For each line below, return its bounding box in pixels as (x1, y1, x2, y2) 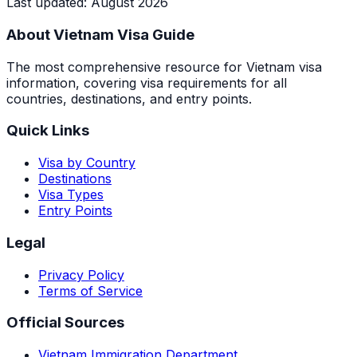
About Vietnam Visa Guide (6, 25, 194, 45)
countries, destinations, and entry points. (6, 90, 252, 107)
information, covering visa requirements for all (6, 74, 287, 91)
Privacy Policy (38, 266, 124, 283)
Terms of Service (38, 282, 143, 299)
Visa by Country (38, 155, 135, 171)
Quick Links (6, 121, 89, 140)
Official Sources (6, 313, 124, 332)
